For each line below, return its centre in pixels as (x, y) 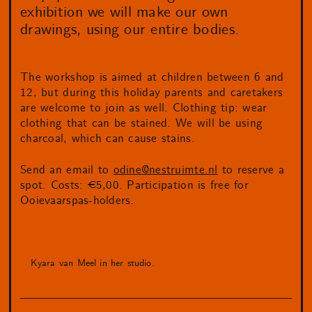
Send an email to (67, 170)
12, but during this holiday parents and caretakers (152, 93)
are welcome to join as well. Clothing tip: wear (144, 108)
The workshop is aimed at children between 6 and (152, 78)
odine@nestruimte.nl (165, 170)
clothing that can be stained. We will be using (142, 124)
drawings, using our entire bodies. (130, 30)
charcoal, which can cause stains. (108, 139)
